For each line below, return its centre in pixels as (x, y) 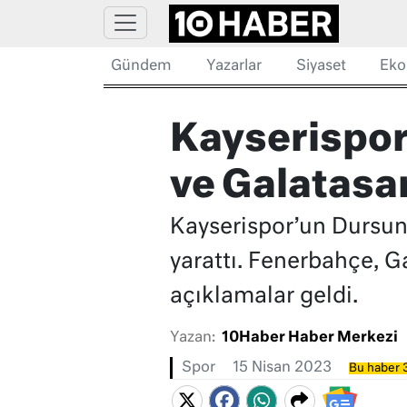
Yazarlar (233, 66)
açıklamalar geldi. (263, 297)
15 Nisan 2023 (282, 368)
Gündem (141, 66)
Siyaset (321, 66)
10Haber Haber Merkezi (309, 338)
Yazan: (192, 338)
